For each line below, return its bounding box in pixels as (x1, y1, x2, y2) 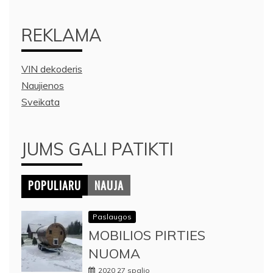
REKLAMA (21, 24, 102, 46)
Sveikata (21, 95, 60, 108)
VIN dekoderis (21, 62, 82, 75)
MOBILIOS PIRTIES (88, 226, 205, 244)
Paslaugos (93, 211, 132, 221)
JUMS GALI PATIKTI (21, 138, 174, 160)
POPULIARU (28, 177, 81, 193)
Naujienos (21, 79, 64, 91)
